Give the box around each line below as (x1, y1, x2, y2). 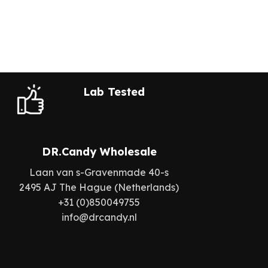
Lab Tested (83, 85, 145, 99)
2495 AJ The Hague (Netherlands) (19, 181, 179, 193)
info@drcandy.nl (61, 211, 137, 223)
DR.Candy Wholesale (41, 145, 157, 159)
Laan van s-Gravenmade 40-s (29, 166, 169, 178)
